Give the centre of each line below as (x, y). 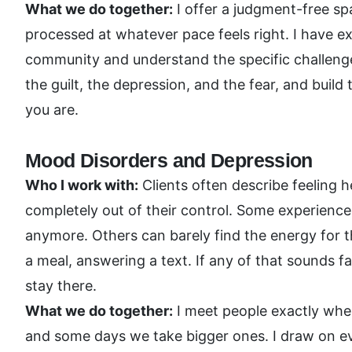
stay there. (61, 286)
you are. (52, 110)
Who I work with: (82, 185)
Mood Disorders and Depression (169, 160)
